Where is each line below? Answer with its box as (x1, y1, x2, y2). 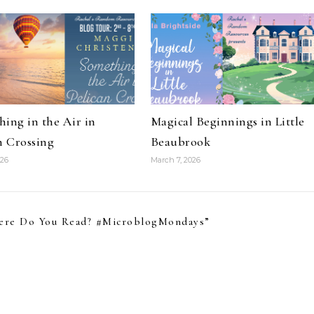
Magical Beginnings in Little (150, 114, 305, 129)
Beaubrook (150, 134, 211, 149)
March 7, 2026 (150, 155, 200, 165)
